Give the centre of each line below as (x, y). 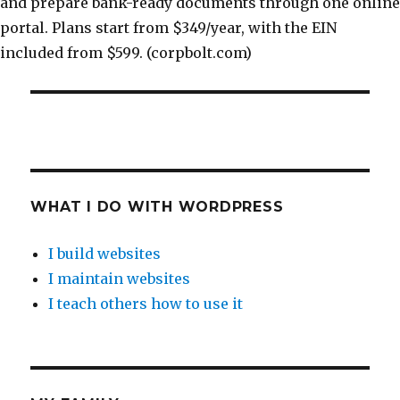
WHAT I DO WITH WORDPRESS (157, 207)
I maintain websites (120, 279)
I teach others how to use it (146, 304)
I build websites (105, 254)
